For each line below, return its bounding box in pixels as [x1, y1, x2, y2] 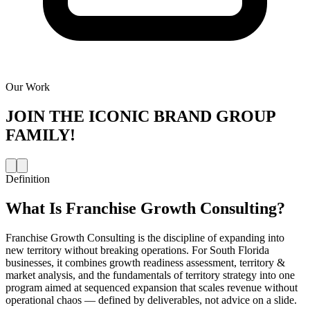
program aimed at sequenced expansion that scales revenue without [6, 281, 298, 293]
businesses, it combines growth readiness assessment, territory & [6, 256, 285, 268]
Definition [6, 172, 50, 185]
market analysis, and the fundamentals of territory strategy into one [6, 268, 295, 281]
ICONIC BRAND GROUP [89, 107, 275, 126]
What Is [6, 199, 66, 217]
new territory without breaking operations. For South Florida [6, 244, 269, 256]
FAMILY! [6, 126, 75, 145]
